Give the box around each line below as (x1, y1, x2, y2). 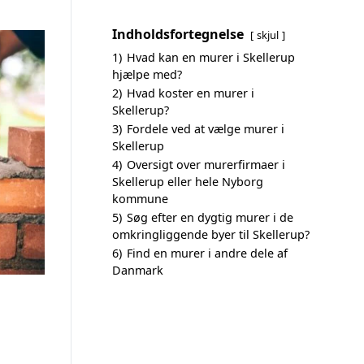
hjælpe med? (112, 67, 182, 82)
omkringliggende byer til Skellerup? (112, 227, 310, 242)
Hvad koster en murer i (127, 85, 254, 101)
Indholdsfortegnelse (112, 25, 244, 43)
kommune (112, 191, 168, 206)
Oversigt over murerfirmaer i (127, 157, 285, 172)
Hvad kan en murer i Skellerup (127, 50, 295, 65)
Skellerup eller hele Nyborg (112, 174, 263, 189)
